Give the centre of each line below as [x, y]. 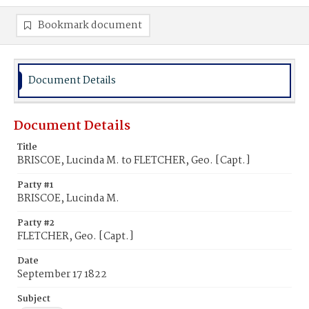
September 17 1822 [62, 275]
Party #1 [35, 185]
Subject [34, 299]
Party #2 [36, 223]
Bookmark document [90, 26]
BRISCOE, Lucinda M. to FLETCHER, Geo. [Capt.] [133, 161]
